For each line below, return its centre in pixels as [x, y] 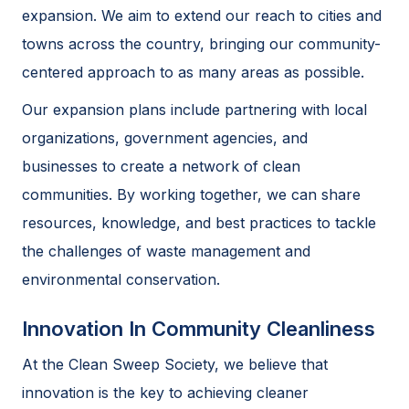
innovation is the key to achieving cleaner [165, 392]
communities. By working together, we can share [191, 194]
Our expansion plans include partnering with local [194, 109]
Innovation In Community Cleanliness [199, 328]
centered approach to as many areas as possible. [193, 72]
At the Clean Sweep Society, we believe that [175, 364]
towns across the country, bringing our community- [201, 43]
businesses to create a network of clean [161, 166]
